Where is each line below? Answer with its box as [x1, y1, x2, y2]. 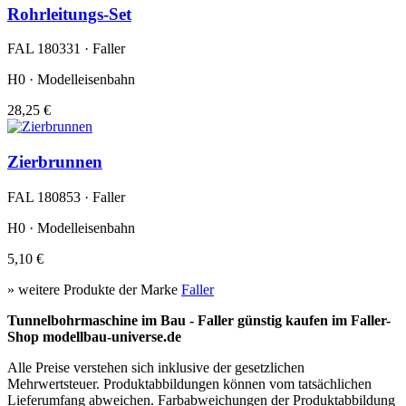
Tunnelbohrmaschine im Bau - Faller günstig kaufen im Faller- [7, 312, 391, 328]
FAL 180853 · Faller [7, 188, 125, 205]
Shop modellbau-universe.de [7, 328, 181, 344]
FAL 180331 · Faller [7, 41, 125, 57]
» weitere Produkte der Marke [7, 281, 181, 297]
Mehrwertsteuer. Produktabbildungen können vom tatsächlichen [7, 375, 372, 391]
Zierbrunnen [7, 151, 102, 171]
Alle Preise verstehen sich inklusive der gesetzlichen [7, 359, 304, 375]
